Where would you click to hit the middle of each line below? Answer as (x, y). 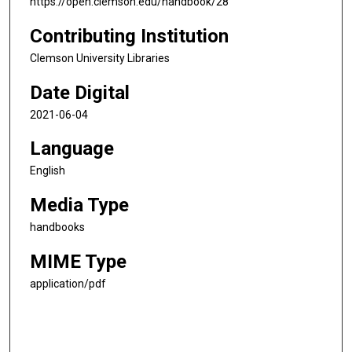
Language (72, 149)
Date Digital (80, 92)
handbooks (57, 227)
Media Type (79, 205)
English (48, 171)
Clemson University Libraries (100, 58)
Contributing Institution (129, 36)
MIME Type (78, 261)
